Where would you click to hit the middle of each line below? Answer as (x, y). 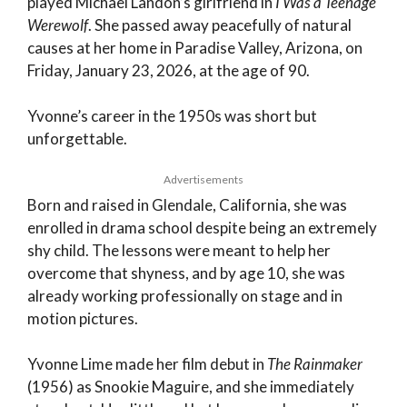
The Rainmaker (315, 364)
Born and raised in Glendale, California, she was (187, 204)
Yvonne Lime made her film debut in (147, 364)
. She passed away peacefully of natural (220, 25)
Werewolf (58, 25)
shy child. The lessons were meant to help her (179, 250)
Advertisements (203, 179)
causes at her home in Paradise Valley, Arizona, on (195, 47)
